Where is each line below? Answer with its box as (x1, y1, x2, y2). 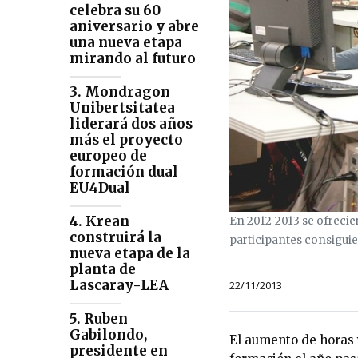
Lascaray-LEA (70, 276, 169, 295)
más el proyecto (70, 131, 183, 149)
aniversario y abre (70, 18, 199, 36)
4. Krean (70, 213, 129, 231)
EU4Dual (70, 179, 130, 197)
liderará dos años (70, 115, 193, 133)
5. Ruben (70, 310, 128, 328)
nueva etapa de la (70, 245, 190, 263)
